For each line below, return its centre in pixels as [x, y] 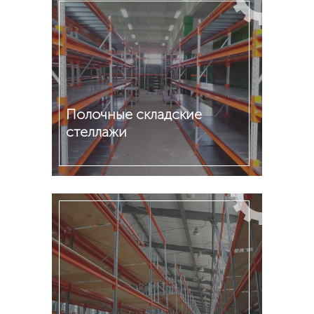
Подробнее [96, 191]
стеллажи [96, 132]
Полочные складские [134, 114]
